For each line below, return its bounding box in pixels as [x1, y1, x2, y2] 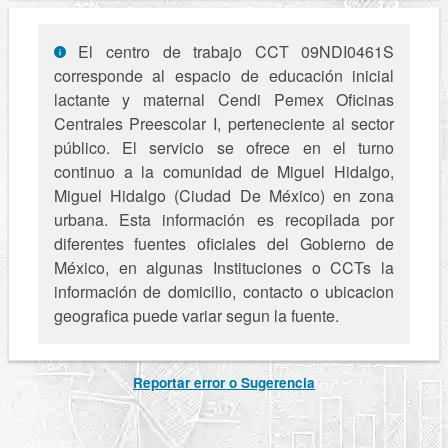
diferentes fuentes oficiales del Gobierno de [53, 232, 395, 256]
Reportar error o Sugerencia [133, 373, 315, 393]
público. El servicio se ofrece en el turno [53, 136, 395, 160]
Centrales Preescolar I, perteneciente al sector [53, 112, 395, 136]
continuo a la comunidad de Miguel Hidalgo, [53, 160, 395, 184]
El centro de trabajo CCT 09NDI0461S [65, 40, 395, 64]
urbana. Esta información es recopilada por [53, 208, 395, 232]
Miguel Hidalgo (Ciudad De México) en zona [53, 184, 395, 208]
